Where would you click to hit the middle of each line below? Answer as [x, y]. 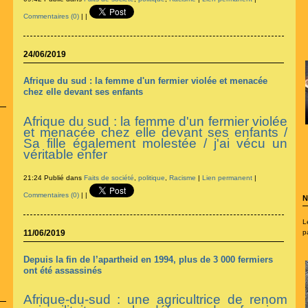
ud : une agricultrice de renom [191, 299]
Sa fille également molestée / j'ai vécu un [155, 143]
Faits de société [109, 177]
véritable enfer [65, 154]
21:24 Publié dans [53, 177]
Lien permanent [227, 177]
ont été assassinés [62, 270]
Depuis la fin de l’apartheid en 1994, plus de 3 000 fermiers [148, 259]
